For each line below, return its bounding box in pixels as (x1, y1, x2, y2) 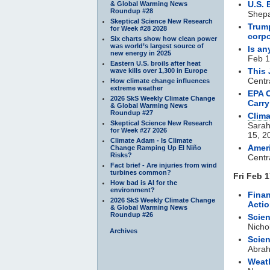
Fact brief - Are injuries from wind (110, 161, 217, 169)
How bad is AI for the (110, 178, 177, 186)
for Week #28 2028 (110, 24, 167, 32)
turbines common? (110, 168, 171, 176)
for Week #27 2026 (110, 126, 167, 134)
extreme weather (110, 84, 163, 92)
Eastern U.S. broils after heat (110, 59, 201, 67)
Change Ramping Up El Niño (110, 143, 201, 151)
